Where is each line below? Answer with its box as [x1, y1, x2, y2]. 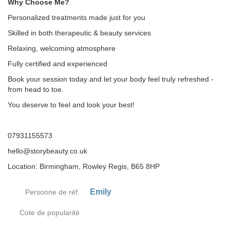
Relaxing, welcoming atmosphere [8, 44, 116, 52]
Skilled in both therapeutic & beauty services [8, 29, 151, 37]
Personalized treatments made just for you [8, 13, 145, 22]
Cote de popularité [20, 208, 80, 217]
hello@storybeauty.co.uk [8, 147, 87, 155]
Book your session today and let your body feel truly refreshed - [8, 75, 214, 83]
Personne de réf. [25, 188, 80, 196]
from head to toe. [8, 85, 64, 93]
